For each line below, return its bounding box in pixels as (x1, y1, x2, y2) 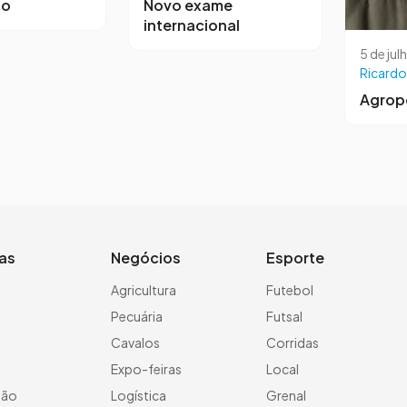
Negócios (111, 248, 181, 268)
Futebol (266, 282, 313, 299)
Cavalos (111, 334, 160, 352)
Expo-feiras (111, 361, 182, 378)
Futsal (266, 308, 303, 325)
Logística (111, 387, 166, 404)
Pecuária (111, 308, 163, 325)
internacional (144, 15, 240, 35)
